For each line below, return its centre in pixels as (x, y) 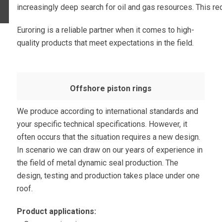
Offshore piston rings (111, 89)
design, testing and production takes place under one (109, 176)
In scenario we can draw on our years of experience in (110, 150)
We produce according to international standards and (108, 111)
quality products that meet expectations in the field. (106, 43)
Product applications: (57, 212)
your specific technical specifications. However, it (102, 124)
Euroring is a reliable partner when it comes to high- (106, 30)
